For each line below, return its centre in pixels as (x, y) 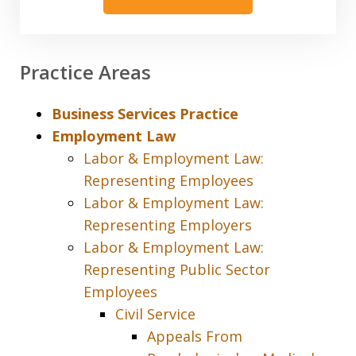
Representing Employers (168, 225)
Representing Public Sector (177, 270)
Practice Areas (85, 72)
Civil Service (155, 314)
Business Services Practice (145, 114)
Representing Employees (168, 181)
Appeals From (195, 337)
